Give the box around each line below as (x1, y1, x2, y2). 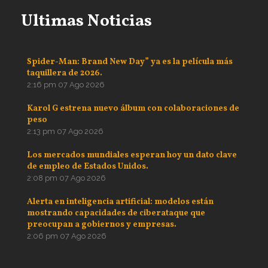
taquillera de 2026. (27, 68, 104, 80)
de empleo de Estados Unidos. (27, 161, 148, 173)
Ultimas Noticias (21, 10, 152, 33)
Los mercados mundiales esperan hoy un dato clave (27, 150, 237, 162)
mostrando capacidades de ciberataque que (27, 208, 205, 220)
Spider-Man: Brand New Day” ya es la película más (27, 56, 233, 68)
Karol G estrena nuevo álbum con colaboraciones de (27, 103, 239, 115)
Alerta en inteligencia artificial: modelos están (27, 196, 214, 208)
